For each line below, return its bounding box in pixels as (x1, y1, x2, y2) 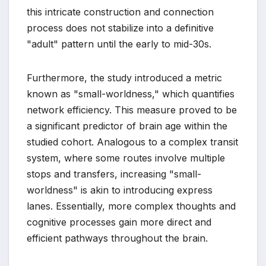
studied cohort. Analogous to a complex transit (27, 136, 238, 148)
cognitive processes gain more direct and (27, 216, 211, 229)
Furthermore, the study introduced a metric (27, 72, 222, 84)
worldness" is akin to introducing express (27, 184, 213, 197)
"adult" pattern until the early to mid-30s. (27, 38, 211, 50)
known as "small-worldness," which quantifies (27, 88, 235, 100)
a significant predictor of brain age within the (27, 120, 227, 132)
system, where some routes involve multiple (27, 152, 225, 164)
